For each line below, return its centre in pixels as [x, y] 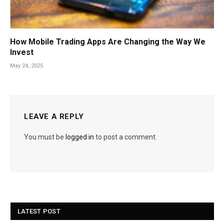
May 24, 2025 [26, 66]
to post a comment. [125, 137]
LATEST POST [39, 211]
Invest [22, 52]
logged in [80, 137]
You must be [45, 137]
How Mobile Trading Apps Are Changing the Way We [108, 42]
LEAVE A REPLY [54, 117]
